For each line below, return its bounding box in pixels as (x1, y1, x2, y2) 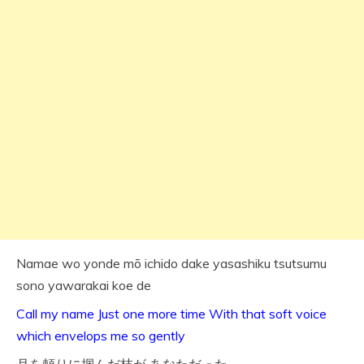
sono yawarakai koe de (16, 277, 151, 294)
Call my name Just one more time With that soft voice (16, 305, 327, 323)
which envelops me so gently (16, 327, 185, 344)
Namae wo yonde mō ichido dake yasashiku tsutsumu (16, 255, 327, 272)
